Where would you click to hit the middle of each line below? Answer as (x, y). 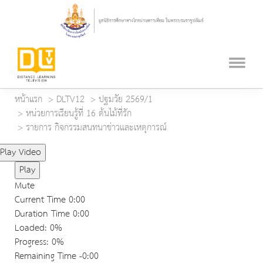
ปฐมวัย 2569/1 (126, 100)
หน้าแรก (28, 100)
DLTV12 (70, 100)
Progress (31, 242)
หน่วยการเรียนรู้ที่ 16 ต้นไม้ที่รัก (79, 114)
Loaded (30, 228)
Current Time (42, 200)
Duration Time (42, 214)
